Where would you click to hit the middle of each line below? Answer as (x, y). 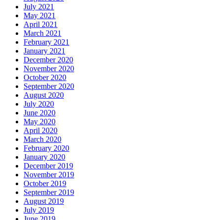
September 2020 (49, 86)
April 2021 (41, 24)
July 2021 (39, 6)
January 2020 (44, 157)
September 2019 (49, 192)
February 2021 (46, 42)
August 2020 (44, 95)
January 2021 (44, 51)
